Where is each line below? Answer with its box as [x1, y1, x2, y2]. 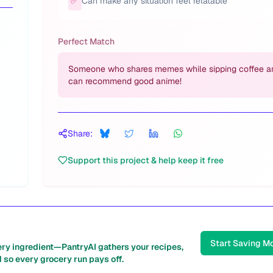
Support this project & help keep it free [68, 155, 224, 166]
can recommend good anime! [68, 76, 182, 87]
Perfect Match [58, 36, 115, 47]
